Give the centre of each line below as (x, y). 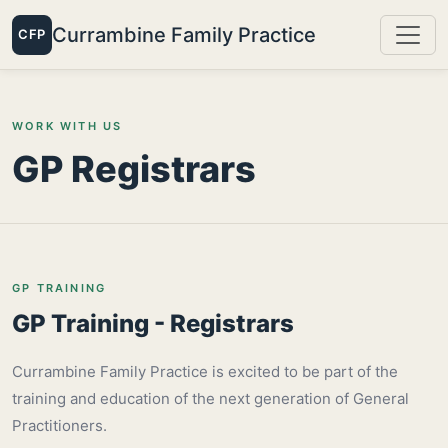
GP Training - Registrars (153, 323)
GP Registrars (134, 169)
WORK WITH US (67, 126)
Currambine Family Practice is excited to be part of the (205, 371)
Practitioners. (59, 425)
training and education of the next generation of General (210, 398)
